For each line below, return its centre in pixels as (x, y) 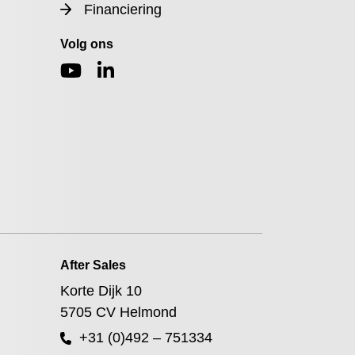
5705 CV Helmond (118, 312)
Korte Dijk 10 (101, 291)
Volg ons (86, 44)
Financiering (122, 10)
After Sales (93, 265)
